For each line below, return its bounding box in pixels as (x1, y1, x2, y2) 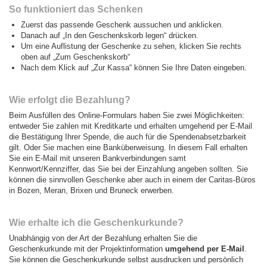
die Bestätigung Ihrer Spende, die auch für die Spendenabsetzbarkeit (9, 132, 246, 141)
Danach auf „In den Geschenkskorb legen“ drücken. (21, 30, 198, 40)
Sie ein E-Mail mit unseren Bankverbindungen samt (9, 153, 186, 163)
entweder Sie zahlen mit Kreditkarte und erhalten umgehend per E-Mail (9, 121, 252, 131)
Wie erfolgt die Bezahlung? (9, 94, 131, 105)
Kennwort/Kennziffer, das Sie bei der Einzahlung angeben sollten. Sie (9, 164, 248, 173)
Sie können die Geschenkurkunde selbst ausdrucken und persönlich (9, 254, 243, 264)
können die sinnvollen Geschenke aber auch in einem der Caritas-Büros (9, 175, 256, 184)
